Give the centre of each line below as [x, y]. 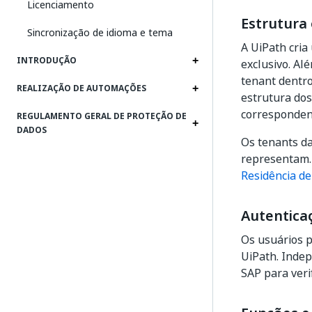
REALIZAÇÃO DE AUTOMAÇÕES [81, 88]
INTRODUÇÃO [47, 61]
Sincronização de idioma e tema [100, 32]
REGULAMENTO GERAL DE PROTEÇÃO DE [102, 116]
